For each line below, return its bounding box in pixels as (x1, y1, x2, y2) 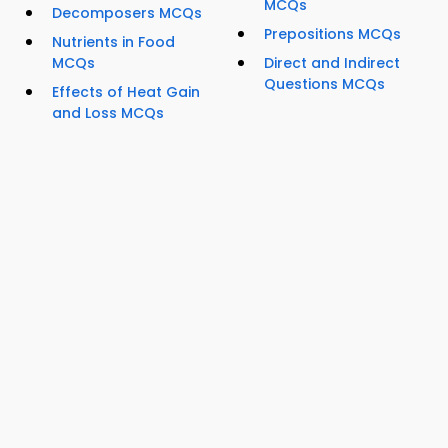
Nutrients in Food (52, 32, 175, 53)
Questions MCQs (264, 74, 385, 95)
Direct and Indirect (264, 53, 400, 74)
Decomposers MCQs (52, 3, 202, 24)
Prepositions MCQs (264, 24, 401, 45)
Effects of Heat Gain (52, 82, 200, 103)
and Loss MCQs (52, 103, 164, 124)
